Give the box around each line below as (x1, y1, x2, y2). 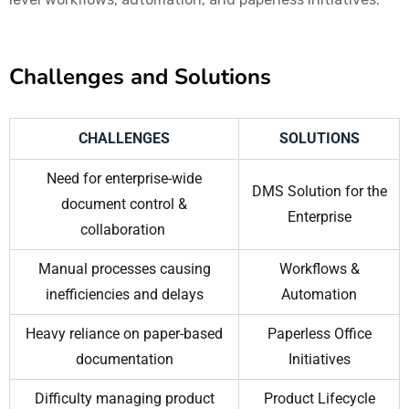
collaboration (79, 221, 169, 239)
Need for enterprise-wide (47, 170, 202, 188)
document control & (61, 195, 187, 214)
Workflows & (278, 260, 360, 278)
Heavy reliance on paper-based (26, 325, 223, 343)
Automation (281, 286, 357, 304)
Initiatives (288, 351, 351, 369)
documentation (75, 351, 173, 369)
